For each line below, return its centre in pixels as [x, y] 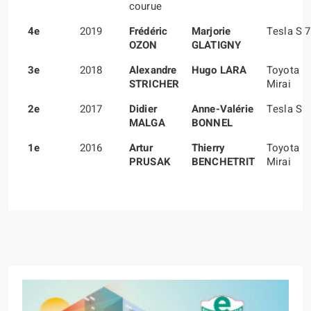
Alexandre [153, 70]
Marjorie [211, 31]
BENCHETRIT [224, 161]
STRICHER [154, 84]
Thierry [209, 148]
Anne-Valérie [222, 109]
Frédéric [149, 31]
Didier [143, 109]
